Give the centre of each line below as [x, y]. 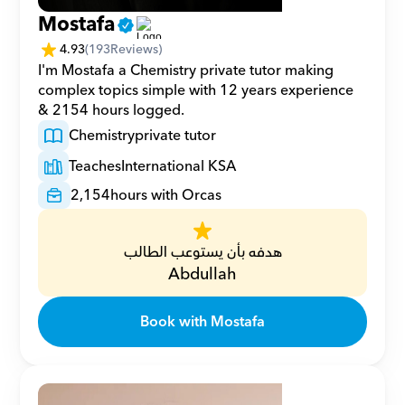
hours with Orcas [166, 195]
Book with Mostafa [202, 322]
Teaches [95, 166]
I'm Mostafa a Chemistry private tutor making [186, 71]
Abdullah [202, 274]
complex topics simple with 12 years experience [196, 90]
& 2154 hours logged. [112, 110]
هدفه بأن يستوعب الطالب [202, 252]
